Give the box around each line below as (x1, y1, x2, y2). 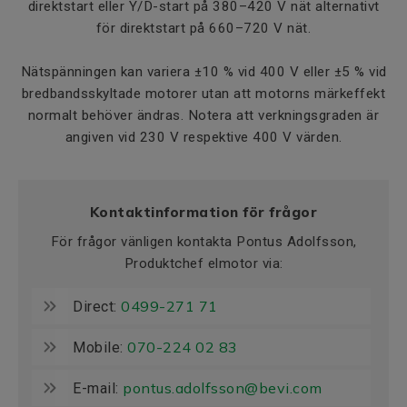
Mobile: (73, 339, 127, 356)
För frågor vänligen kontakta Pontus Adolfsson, (50, 233, 357, 250)
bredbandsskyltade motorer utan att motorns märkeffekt (21, 85, 386, 102)
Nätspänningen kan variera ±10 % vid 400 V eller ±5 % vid (20, 64, 387, 80)
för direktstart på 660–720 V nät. (95, 20, 312, 36)
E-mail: (73, 380, 123, 397)
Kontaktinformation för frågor (89, 203, 318, 221)
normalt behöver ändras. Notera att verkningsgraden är (27, 107, 380, 124)
